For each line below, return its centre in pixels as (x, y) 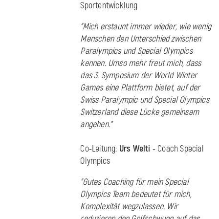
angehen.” (96, 125)
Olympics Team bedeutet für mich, (136, 195)
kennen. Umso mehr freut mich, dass (141, 64)
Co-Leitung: (100, 149)
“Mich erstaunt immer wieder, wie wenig (146, 27)
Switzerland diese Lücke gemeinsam (140, 112)
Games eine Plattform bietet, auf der (140, 88)
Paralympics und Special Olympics (136, 51)
